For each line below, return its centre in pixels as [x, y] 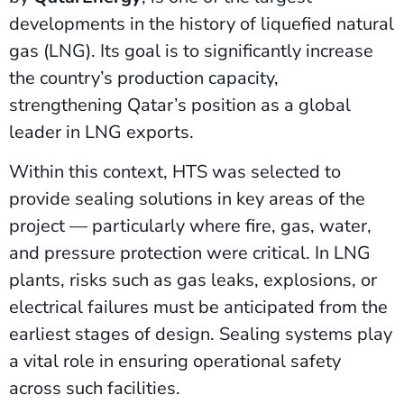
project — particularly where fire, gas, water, [190, 226]
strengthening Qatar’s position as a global [180, 105]
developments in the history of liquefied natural [202, 24]
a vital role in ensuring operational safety [175, 362]
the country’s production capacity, [144, 78]
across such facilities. [97, 389]
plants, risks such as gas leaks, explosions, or [193, 280]
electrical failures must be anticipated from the [198, 308]
